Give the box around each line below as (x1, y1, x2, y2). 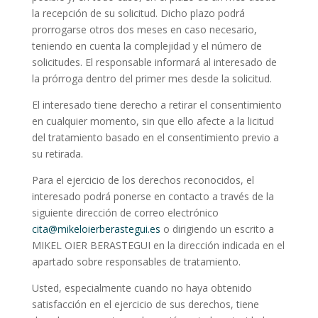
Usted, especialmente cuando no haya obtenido (31, 281, 252, 295)
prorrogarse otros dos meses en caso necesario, (31, 23, 257, 37)
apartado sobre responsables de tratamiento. (31, 255, 241, 269)
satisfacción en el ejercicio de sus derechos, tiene (31, 297, 259, 312)
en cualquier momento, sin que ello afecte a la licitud (31, 114, 274, 128)
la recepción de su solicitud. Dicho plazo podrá (31, 6, 245, 21)
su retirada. (31, 147, 83, 161)
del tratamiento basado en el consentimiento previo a (31, 131, 279, 145)
